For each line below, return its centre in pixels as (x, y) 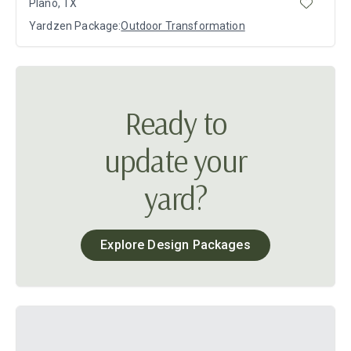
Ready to (175, 123)
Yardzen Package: (75, 26)
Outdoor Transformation (183, 26)
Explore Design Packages (175, 245)
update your (175, 161)
